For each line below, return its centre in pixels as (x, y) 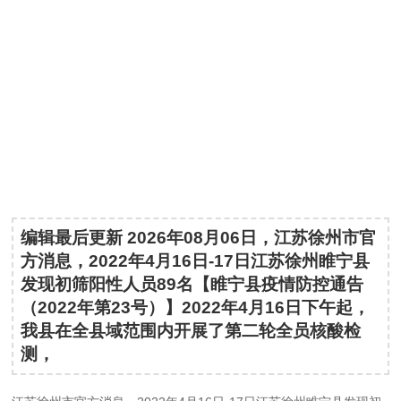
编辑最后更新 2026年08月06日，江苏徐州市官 (199, 238)
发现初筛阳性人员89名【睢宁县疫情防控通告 (192, 284)
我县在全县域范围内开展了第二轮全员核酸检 (191, 331)
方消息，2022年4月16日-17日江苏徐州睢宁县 (196, 261)
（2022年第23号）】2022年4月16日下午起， (196, 307)
